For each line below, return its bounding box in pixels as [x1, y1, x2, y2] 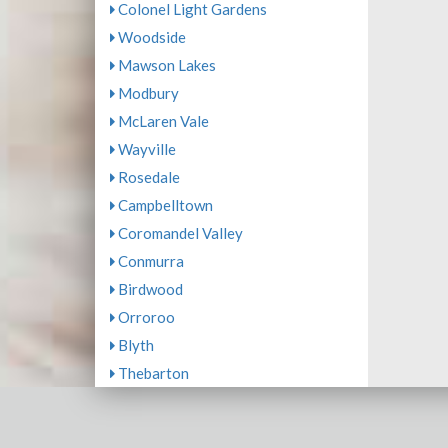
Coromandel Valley [114, 224, 243, 242]
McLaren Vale [114, 112, 209, 130]
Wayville [114, 140, 176, 158]
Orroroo [114, 308, 175, 326]
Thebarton [114, 364, 189, 382]
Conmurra [114, 252, 184, 270]
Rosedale [114, 168, 180, 186]
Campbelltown [114, 196, 213, 214]
